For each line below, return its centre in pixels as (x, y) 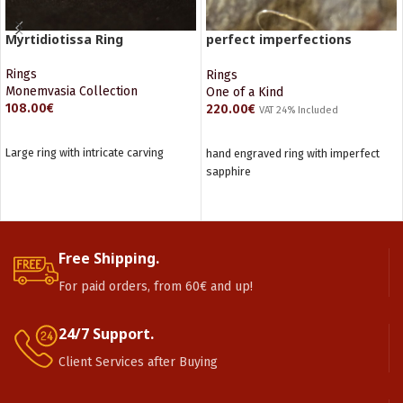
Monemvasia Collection (72, 91)
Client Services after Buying (138, 362)
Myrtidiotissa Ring (64, 39)
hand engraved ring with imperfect (293, 153)
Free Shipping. (109, 258)
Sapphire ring (249, 56)
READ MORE (247, 136)
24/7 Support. (106, 334)
